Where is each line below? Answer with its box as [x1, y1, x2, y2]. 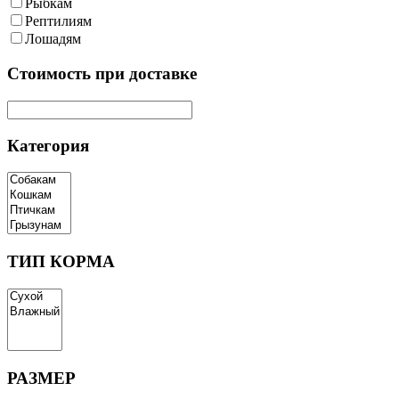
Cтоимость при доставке [7, 64, 197, 84]
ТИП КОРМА [7, 252, 115, 272]
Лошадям [25, 31, 81, 47]
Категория [7, 135, 89, 155]
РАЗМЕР [7, 368, 76, 387]
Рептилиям [25, 13, 92, 29]
